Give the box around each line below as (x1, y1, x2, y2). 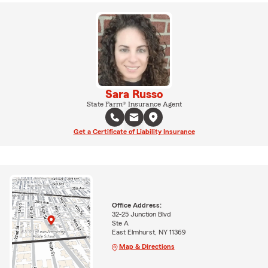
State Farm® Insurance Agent (86, 100, 182, 108)
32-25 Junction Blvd (111, 211, 171, 218)
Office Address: (111, 202, 162, 209)
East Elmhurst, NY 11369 (111, 229, 186, 236)
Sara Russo (105, 89, 163, 100)
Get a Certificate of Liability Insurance (73, 128, 195, 135)
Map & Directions (118, 243, 175, 251)
